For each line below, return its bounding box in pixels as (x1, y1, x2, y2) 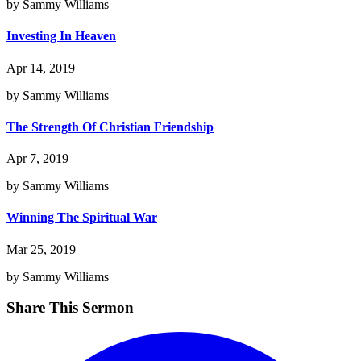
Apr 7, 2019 (6, 151, 68, 166)
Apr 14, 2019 (6, 60, 75, 75)
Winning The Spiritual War (6, 210, 157, 225)
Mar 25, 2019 (6, 242, 76, 256)
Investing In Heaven (6, 29, 116, 44)
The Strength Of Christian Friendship (6, 119, 214, 134)
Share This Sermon (6, 299, 134, 317)
